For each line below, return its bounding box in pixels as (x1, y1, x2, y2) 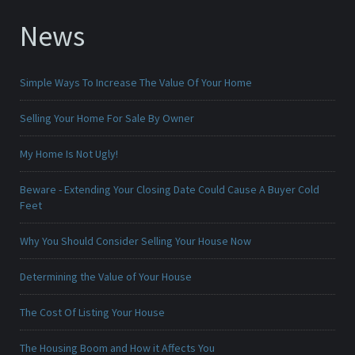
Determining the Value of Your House (20, 269, 192, 284)
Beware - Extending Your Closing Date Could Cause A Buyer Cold (20, 182, 319, 197)
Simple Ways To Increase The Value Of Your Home (20, 75, 252, 90)
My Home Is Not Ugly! (20, 147, 118, 162)
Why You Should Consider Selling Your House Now (20, 234, 251, 249)
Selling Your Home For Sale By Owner (20, 111, 194, 126)
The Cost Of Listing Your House (20, 305, 165, 320)
